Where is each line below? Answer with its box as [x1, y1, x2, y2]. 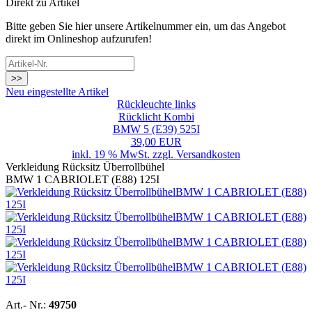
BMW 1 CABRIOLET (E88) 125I [6, 173, 159, 185]
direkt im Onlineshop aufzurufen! [6, 33, 152, 45]
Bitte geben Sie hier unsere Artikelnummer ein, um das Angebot [6, 20, 286, 32]
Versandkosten [176, 148, 240, 160]
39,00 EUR [130, 136, 182, 148]
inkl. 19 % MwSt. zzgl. [72, 148, 176, 160]
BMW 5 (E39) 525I [112, 123, 200, 135]
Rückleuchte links [116, 98, 196, 110]
